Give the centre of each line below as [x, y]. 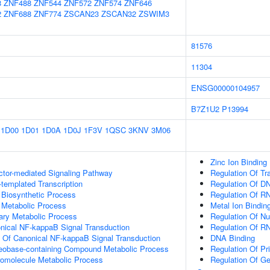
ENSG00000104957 [225, 88]
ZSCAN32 [119, 14]
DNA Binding [233, 238]
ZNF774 [48, 14]
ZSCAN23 [81, 14]
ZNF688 [17, 14]
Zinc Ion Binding [239, 162]
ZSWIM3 [154, 14]
